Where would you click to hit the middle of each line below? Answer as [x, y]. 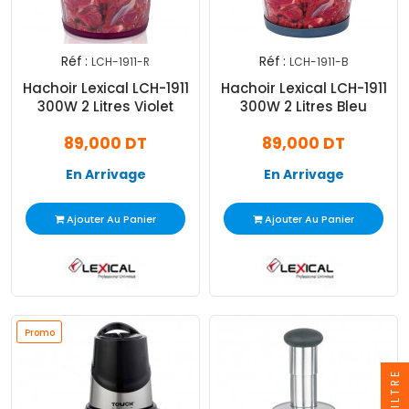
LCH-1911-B [319, 62]
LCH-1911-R [121, 62]
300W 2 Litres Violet [105, 107]
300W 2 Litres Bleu [304, 107]
